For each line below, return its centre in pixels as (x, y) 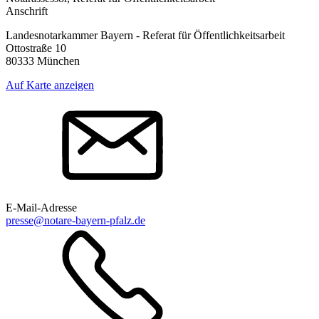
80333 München (43, 61)
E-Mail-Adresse (41, 207)
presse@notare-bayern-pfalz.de (75, 220)
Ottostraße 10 (36, 48)
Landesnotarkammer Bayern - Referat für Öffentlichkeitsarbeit (145, 35)
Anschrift (27, 11)
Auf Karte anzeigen (50, 85)
